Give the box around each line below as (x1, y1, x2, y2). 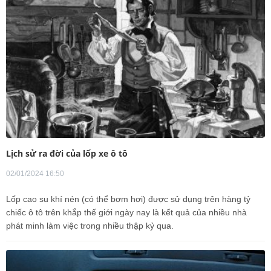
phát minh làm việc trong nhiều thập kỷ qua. (6, 221, 174, 231)
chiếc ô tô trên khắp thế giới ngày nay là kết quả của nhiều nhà (6, 207, 247, 218)
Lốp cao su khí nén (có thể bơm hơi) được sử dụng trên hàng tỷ (6, 194, 250, 204)
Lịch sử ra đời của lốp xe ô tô (6, 148, 128, 160)
